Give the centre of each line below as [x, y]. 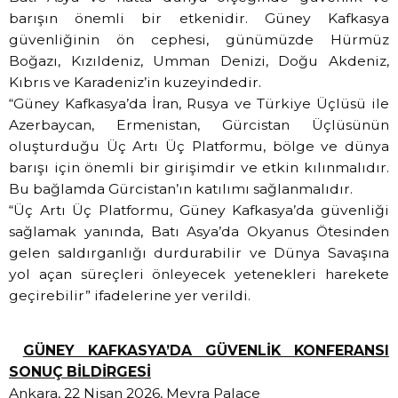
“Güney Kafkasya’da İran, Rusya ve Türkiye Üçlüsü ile [199, 103]
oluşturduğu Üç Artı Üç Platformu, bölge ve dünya [199, 146]
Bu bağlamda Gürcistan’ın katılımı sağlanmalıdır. [186, 188]
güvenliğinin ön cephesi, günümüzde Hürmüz [199, 39]
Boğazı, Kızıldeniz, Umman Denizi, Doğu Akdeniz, [199, 60]
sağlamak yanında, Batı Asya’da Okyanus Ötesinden [199, 231]
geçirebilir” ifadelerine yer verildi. [131, 295]
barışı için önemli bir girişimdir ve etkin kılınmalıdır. [199, 167]
